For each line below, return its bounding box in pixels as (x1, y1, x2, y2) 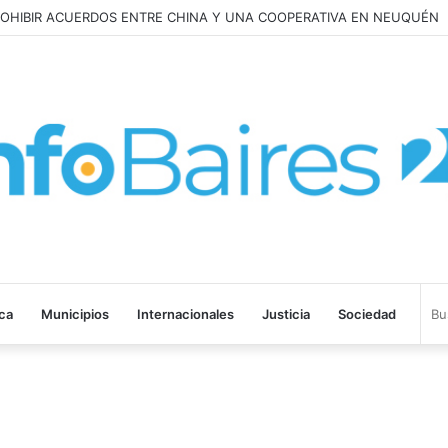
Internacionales (137, 306, 234, 323)
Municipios (41, 306, 109, 323)
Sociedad (338, 306, 396, 323)
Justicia (262, 306, 310, 323)
